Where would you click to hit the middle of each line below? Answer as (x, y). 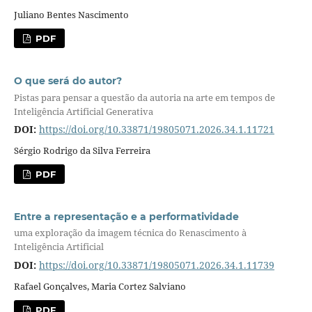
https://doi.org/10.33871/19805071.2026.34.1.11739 (156, 265)
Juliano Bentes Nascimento (71, 15)
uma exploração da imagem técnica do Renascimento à (130, 233)
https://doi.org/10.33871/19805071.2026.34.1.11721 (156, 130)
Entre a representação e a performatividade (126, 217)
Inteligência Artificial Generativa (83, 111)
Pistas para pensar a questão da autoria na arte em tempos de (144, 97)
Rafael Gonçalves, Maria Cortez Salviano (100, 286)
